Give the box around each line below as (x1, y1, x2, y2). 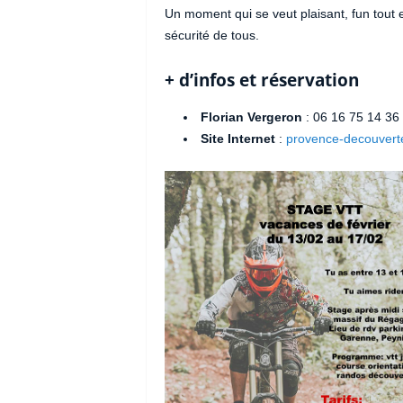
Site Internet (200, 131, 275, 146)
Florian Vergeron (200, 110, 302, 124)
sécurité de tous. (164, 28, 263, 42)
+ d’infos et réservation (164, 68, 359, 92)
